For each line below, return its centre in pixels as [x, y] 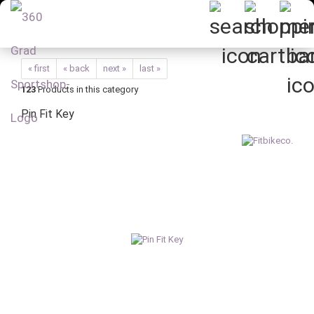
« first [39, 68]
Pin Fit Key [48, 114]
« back [76, 68]
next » [115, 68]
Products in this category [87, 89]
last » [150, 68]
